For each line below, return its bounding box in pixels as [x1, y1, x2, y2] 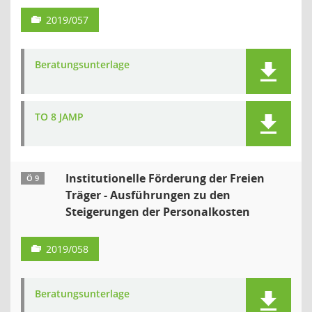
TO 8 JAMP [35, 110, 84, 123]
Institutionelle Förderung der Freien [65, 171, 265, 186]
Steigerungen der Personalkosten [65, 204, 250, 219]
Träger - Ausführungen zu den [65, 187, 231, 203]
